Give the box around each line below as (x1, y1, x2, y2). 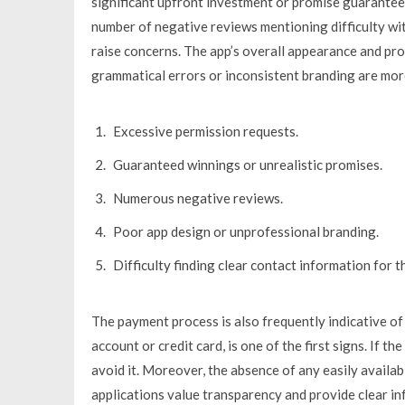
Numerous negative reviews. (112, 189, 283, 206)
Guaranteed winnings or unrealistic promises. (112, 155, 382, 173)
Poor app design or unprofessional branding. (112, 222, 379, 240)
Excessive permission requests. (112, 122, 298, 139)
